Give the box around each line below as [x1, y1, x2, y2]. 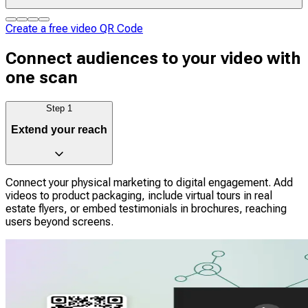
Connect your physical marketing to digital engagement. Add [5, 176, 293, 189]
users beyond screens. [5, 215, 113, 228]
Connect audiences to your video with [5, 48, 300, 68]
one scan [5, 67, 78, 87]
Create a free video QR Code [5, 22, 143, 35]
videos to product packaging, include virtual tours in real [5, 189, 272, 202]
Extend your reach [11, 124, 107, 136]
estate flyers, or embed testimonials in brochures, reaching [5, 202, 287, 215]
